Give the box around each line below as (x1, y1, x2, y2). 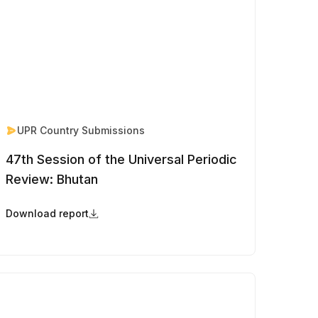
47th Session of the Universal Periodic (5, 152, 237, 168)
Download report (5, 207, 89, 220)
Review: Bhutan (5, 172, 98, 187)
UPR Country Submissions (16, 124, 145, 137)
